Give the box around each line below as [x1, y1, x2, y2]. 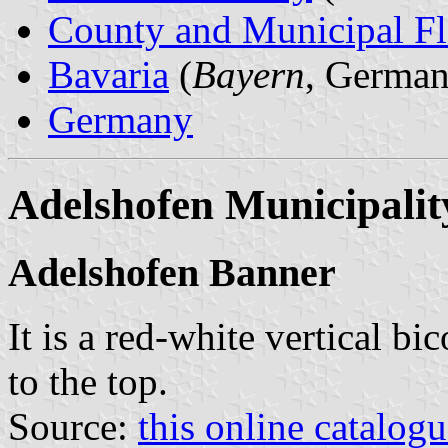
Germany [48, 97, 193, 141]
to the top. [8, 360, 168, 404]
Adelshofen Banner [8, 249, 336, 295]
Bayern [192, 52, 305, 96]
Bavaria [48, 52, 169, 96]
